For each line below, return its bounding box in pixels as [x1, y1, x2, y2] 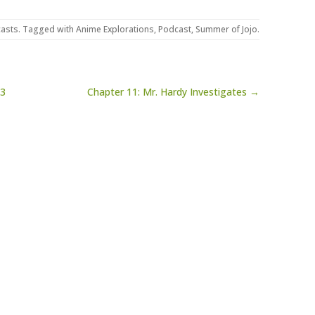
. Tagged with [18, 23, 76, 35]
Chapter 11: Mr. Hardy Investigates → [86, 85, 259, 98]
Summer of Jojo [195, 23, 257, 35]
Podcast [158, 23, 191, 35]
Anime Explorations [76, 23, 154, 35]
